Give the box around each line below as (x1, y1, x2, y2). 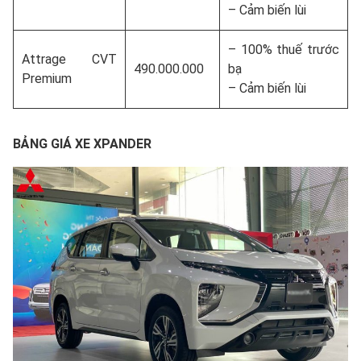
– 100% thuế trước (228, 41, 339, 57)
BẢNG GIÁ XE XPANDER (13, 135, 151, 151)
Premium (22, 70, 72, 86)
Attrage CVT (22, 51, 117, 67)
